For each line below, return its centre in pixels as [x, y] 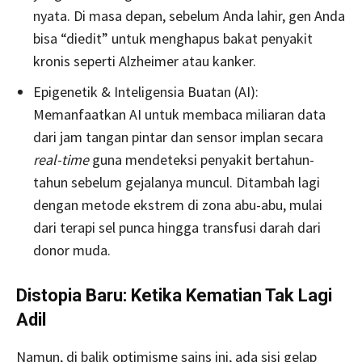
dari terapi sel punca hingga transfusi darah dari [177, 228]
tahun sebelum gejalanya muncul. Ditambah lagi [177, 183]
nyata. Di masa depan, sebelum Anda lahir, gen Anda [189, 16]
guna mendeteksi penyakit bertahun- [202, 160]
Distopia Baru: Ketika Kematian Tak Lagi [174, 296]
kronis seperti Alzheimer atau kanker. [145, 61]
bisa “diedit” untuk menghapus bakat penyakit [173, 39]
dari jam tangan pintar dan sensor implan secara [178, 137]
